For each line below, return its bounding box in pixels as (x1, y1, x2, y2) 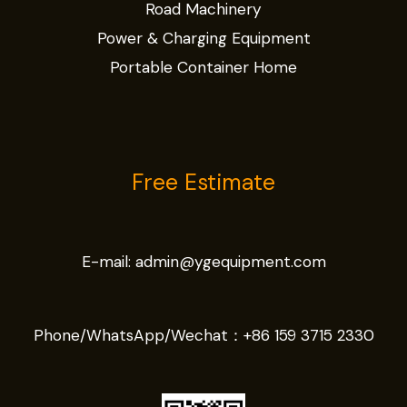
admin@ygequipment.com (134, 252, 326, 273)
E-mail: (81, 252, 135, 273)
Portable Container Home (110, 57, 297, 78)
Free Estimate (132, 167, 275, 197)
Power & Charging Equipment (96, 28, 311, 49)
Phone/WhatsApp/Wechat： (33, 324, 243, 345)
